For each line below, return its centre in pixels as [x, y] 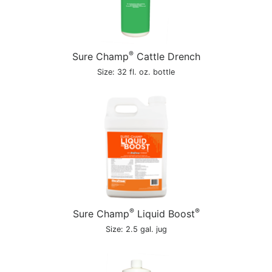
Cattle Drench [167, 56]
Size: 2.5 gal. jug [136, 229]
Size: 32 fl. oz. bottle [136, 72]
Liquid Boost [164, 214]
